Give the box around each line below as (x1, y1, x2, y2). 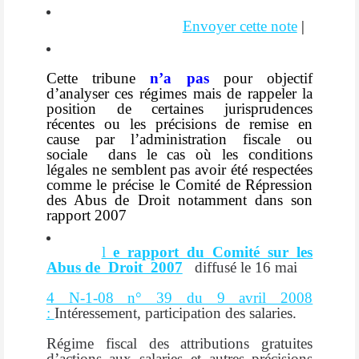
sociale (46, 145, 87, 163)
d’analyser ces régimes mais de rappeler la (46, 84, 313, 102)
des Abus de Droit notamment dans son (46, 191, 313, 208)
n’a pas (150, 69, 209, 87)
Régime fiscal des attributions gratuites (46, 334, 313, 352)
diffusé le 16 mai (182, 258, 297, 276)
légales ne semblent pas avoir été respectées (46, 160, 313, 178)
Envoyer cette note (182, 18, 297, 35)
